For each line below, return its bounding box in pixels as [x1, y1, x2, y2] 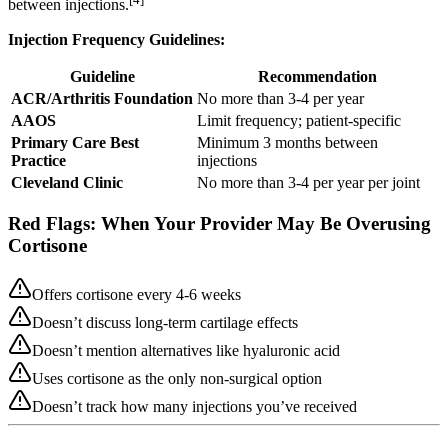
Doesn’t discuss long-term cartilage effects [32, 314, 298, 332]
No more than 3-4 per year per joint [197, 173, 420, 191]
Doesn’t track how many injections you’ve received [32, 398, 357, 416]
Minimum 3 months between [197, 133, 378, 151]
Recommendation [257, 67, 377, 85]
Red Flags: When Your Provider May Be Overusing [8, 213, 431, 235]
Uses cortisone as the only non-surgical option [32, 370, 322, 388]
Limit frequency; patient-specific [197, 111, 401, 129]
